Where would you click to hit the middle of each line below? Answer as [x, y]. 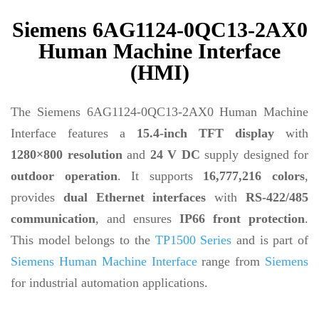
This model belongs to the [83, 240]
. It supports [160, 176]
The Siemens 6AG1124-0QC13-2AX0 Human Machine [159, 112]
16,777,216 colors [254, 176]
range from [231, 261]
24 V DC [175, 155]
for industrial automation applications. [109, 283]
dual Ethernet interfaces [135, 197]
